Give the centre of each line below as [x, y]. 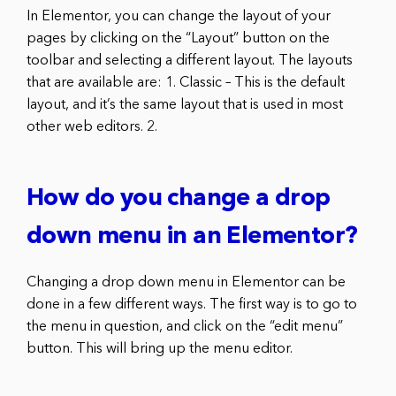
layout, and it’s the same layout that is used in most [185, 105]
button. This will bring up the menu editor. [160, 349]
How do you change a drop [179, 199]
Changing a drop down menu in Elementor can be [186, 282]
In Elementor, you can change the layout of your [179, 16]
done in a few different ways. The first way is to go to [192, 305]
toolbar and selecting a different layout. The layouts [190, 61]
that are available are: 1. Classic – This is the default [186, 83]
